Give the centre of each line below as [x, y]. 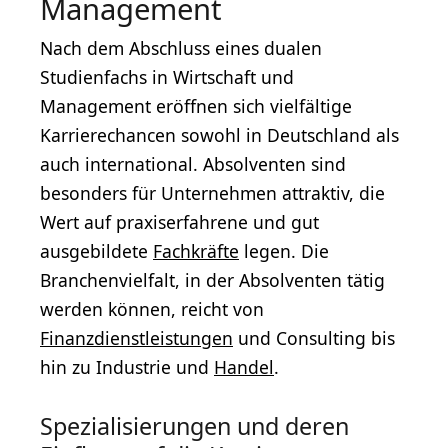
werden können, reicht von [152, 309]
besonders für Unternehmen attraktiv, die [212, 193]
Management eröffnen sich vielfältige [196, 106]
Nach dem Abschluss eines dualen [181, 48]
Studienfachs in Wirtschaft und [167, 77]
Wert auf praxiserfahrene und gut [179, 222]
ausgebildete [96, 251]
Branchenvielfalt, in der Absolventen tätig [212, 280]
